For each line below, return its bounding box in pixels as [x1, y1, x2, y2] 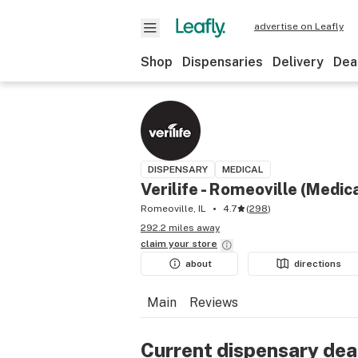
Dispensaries [182, 54, 263, 70]
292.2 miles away [141, 222, 220, 233]
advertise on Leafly [254, 21, 344, 32]
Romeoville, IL [141, 203, 206, 214]
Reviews [189, 295, 238, 310]
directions [294, 258, 342, 269]
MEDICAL [222, 164, 264, 175]
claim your [141, 238, 192, 249]
